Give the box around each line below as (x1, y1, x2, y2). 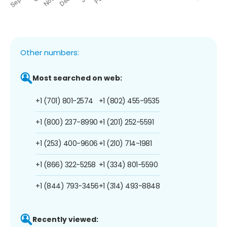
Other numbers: (20, 47, 79, 58)
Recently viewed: (32, 214, 98, 224)
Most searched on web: (32, 72, 122, 83)
